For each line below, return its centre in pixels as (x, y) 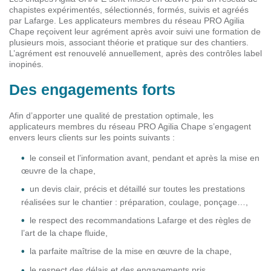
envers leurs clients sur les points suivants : (92, 138)
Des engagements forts (92, 90)
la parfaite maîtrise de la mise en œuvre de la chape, (131, 251)
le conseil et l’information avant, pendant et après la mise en (145, 158)
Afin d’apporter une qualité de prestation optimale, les (111, 116)
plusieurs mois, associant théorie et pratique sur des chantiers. (129, 43)
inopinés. (26, 64)
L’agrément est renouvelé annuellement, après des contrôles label (135, 54)
